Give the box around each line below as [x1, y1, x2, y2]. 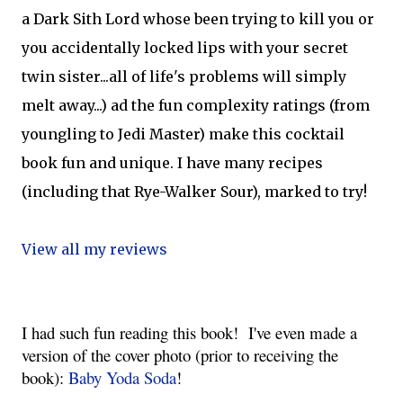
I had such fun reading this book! [22, 321, 248, 344]
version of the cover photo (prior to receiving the [22, 344, 338, 366]
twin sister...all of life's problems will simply [22, 67, 346, 85]
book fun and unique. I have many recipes [22, 154, 323, 172]
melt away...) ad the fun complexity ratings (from [22, 96, 370, 114]
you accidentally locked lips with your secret [22, 39, 348, 57]
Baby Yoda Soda [68, 366, 176, 389]
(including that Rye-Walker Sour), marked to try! [22, 183, 367, 201]
